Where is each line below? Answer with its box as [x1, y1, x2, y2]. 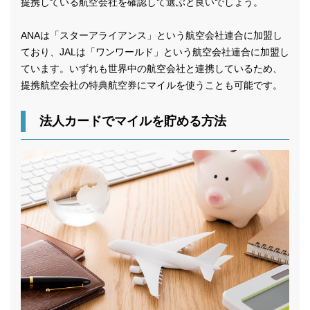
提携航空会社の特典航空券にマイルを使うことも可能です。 [21, 79, 282, 91]
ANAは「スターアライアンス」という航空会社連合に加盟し [21, 29, 282, 41]
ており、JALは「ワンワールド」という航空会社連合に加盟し [21, 46, 289, 57]
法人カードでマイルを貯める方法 [39, 113, 226, 128]
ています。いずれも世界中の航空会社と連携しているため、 [21, 62, 282, 74]
